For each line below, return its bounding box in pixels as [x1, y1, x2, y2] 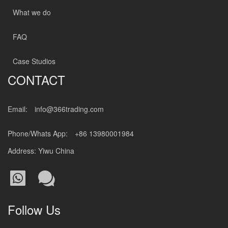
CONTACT [8, 71, 65, 89]
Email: [8, 104, 30, 114]
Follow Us [8, 201, 61, 218]
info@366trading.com [35, 104, 104, 114]
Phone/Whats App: [8, 128, 70, 138]
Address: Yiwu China [8, 146, 74, 156]
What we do [13, 7, 51, 17]
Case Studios [13, 56, 55, 66]
